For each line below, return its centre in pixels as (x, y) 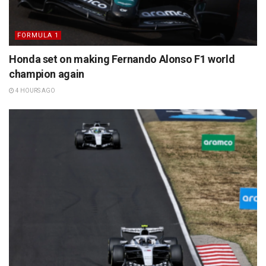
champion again (47, 74)
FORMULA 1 (38, 35)
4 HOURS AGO (35, 90)
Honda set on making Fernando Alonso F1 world (122, 59)
